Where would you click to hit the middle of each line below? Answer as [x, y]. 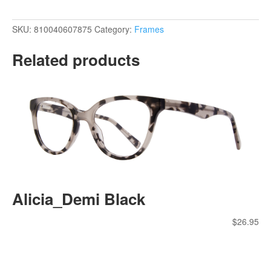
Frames [149, 29]
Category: [114, 29]
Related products [76, 60]
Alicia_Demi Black [79, 198]
